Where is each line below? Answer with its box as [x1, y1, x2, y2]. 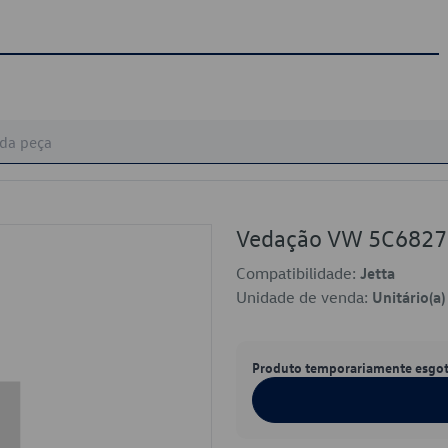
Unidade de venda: [236, 287, 372, 307]
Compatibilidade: [236, 263, 360, 283]
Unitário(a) [372, 287, 445, 307]
